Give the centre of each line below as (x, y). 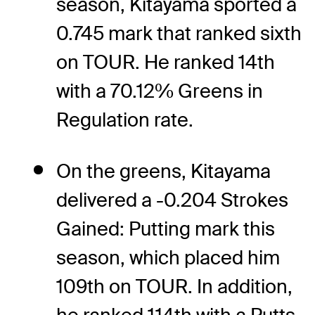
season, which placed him (168, 257)
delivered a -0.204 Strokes (172, 200)
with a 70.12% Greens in (160, 91)
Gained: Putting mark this (166, 229)
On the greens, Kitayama (163, 171)
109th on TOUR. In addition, (174, 286)
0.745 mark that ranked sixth (179, 33)
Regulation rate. (125, 120)
